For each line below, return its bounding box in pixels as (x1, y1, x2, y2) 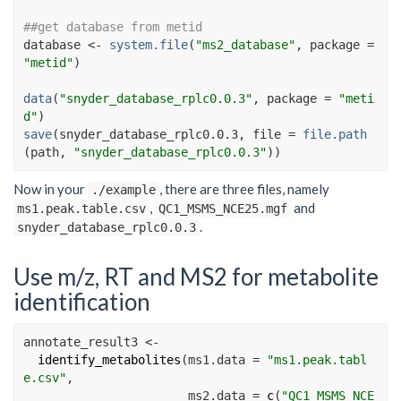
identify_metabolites (38, 353, 181, 368)
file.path (303, 126, 367, 141)
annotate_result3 (23, 335, 145, 350)
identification (13, 286, 150, 316)
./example (91, 183, 156, 198)
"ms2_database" (195, 37, 295, 52)
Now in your (13, 181, 88, 198)
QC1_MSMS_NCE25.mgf (158, 201, 287, 217)
